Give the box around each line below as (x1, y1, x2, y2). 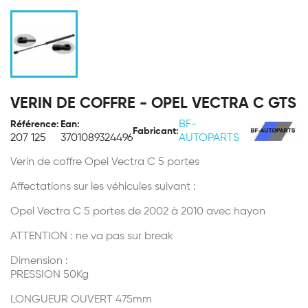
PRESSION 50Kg (10, 269, 89, 280)
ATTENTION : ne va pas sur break (10, 231, 173, 242)
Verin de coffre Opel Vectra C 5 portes (10, 157, 199, 168)
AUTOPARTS (179, 133, 239, 144)
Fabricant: (133, 126, 179, 136)
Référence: (10, 120, 59, 129)
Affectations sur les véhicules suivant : (10, 181, 196, 192)
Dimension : (10, 256, 68, 267)
